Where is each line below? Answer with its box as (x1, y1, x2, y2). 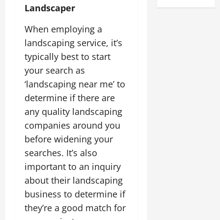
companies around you (25, 119, 120, 131)
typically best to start (25, 50, 110, 62)
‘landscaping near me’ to (25, 78, 125, 90)
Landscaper (25, 1, 75, 14)
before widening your (25, 133, 113, 145)
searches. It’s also (25, 146, 97, 159)
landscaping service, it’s (25, 36, 122, 49)
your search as (25, 64, 85, 76)
